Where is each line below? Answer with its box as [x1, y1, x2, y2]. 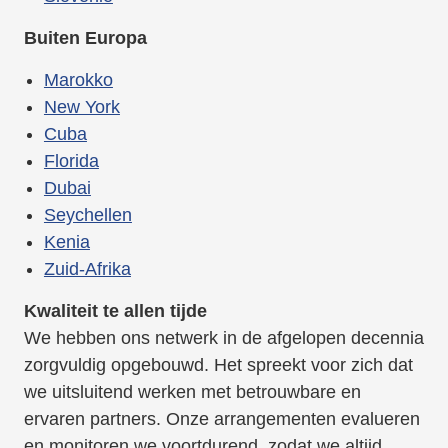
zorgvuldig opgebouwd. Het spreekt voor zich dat [23, 355, 413, 376]
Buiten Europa [23, 28, 147, 49]
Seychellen [43, 205, 132, 226]
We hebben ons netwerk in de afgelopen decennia [23, 328, 424, 349]
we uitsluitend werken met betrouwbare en [23, 382, 361, 403]
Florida [43, 151, 99, 172]
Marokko [43, 70, 113, 91]
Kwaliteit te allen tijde [23, 301, 207, 322]
